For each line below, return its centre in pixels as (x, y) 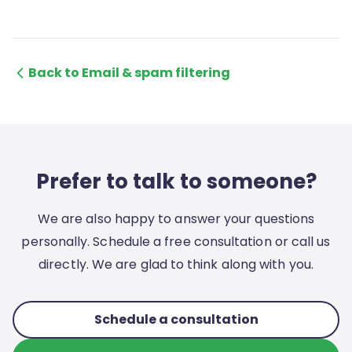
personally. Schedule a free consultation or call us (176, 242)
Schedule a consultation (176, 319)
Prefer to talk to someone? (176, 181)
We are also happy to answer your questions (176, 219)
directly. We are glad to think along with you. (176, 264)
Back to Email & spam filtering (129, 73)
